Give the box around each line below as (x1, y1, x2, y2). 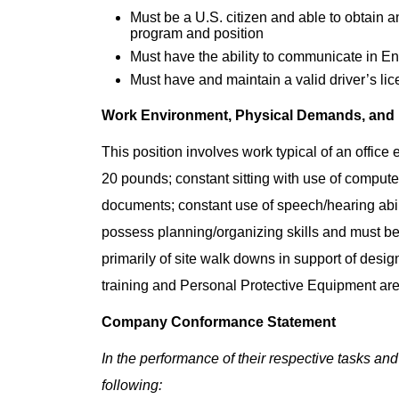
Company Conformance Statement (102, 313, 336, 330)
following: (102, 378, 162, 394)
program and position (130, 25, 264, 41)
